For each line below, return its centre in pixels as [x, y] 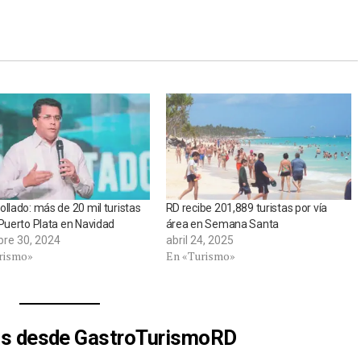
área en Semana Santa [222, 224]
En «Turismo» [200, 256]
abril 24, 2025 [199, 241]
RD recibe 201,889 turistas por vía [247, 208]
